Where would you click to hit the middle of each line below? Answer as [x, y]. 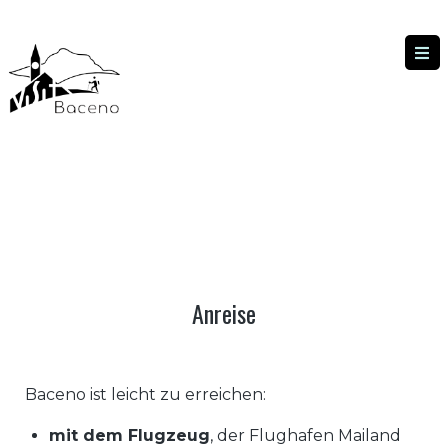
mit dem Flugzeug [129, 436]
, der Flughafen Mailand [305, 436]
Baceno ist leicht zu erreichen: [145, 395]
